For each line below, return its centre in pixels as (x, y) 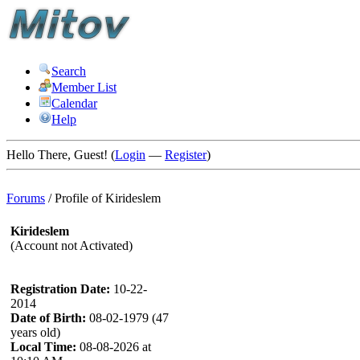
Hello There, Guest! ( (61, 155)
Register (186, 155)
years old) (35, 332)
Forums (26, 198)
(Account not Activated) (72, 245)
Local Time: (43, 347)
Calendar (74, 103)
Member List (84, 87)
